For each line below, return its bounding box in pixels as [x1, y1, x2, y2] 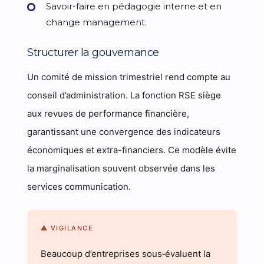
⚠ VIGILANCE [40, 224, 94, 232]
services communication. [27, 181, 131, 192]
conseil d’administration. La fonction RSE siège [27, 90, 222, 101]
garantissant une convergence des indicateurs [27, 126, 221, 137]
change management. [46, 16, 147, 28]
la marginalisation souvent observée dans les [27, 163, 216, 174]
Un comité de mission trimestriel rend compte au [27, 71, 231, 82]
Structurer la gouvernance [27, 46, 159, 59]
